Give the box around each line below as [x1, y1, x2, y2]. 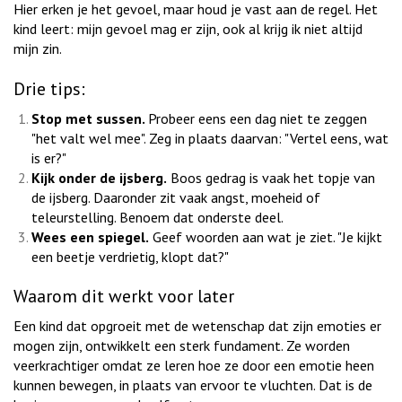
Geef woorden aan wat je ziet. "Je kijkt [149, 227, 382, 246]
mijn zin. [13, 39, 62, 58]
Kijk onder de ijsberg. [31, 168, 167, 187]
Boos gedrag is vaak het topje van [167, 168, 375, 187]
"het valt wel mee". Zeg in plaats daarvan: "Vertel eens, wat [31, 128, 389, 147]
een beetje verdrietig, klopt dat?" [31, 247, 229, 266]
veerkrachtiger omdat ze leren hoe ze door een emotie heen [13, 356, 374, 375]
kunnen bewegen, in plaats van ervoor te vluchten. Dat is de [13, 376, 372, 395]
